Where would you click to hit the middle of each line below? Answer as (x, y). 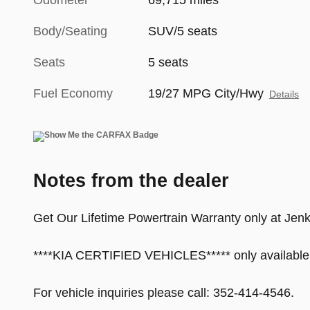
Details (284, 95)
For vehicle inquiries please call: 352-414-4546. (164, 293)
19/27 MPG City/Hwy (206, 94)
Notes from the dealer (131, 181)
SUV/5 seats (183, 31)
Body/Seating (70, 31)
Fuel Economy (73, 94)
